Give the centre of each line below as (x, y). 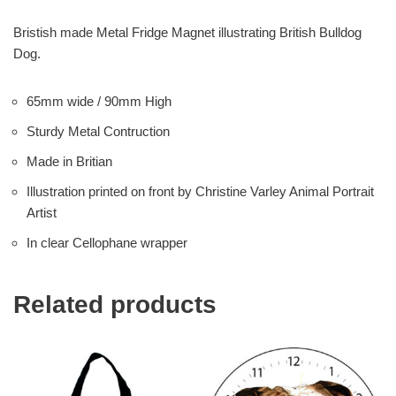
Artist (42, 213)
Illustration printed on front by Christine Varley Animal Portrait (200, 192)
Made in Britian (69, 162)
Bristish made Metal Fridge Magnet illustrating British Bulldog (187, 33)
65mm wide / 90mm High (99, 102)
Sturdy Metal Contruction (98, 132)
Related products (115, 305)
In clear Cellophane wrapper (107, 243)
